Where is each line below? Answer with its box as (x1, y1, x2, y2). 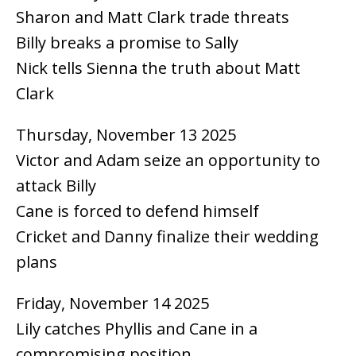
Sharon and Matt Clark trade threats (16, 6, 289, 28)
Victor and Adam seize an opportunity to (16, 149, 320, 171)
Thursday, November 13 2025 (16, 123, 236, 145)
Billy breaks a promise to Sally (16, 31, 238, 53)
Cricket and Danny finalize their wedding (16, 225, 319, 247)
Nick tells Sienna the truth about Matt (16, 56, 300, 79)
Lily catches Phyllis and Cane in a (16, 317, 257, 339)
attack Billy (16, 174, 96, 196)
